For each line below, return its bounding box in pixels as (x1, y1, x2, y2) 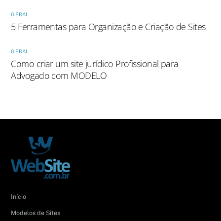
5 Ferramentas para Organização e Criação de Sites (11, 20, 206, 33)
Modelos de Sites (11, 209, 61, 217)
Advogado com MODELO (11, 70, 107, 82)
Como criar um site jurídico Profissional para (11, 58, 179, 70)
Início (11, 193, 27, 201)
